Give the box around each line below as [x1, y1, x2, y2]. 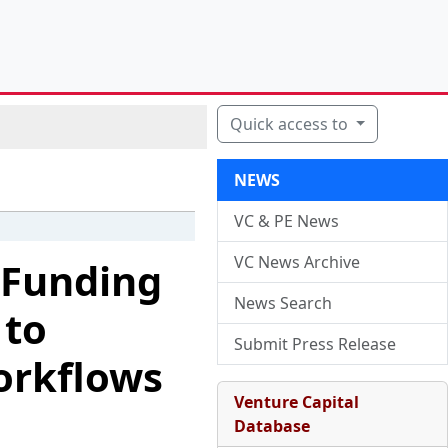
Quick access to [229, 113, 352, 135]
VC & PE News [233, 210, 339, 232]
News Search [233, 292, 332, 314]
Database [233, 415, 310, 437]
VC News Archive [233, 251, 360, 273]
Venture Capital [233, 391, 359, 413]
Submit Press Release [233, 333, 396, 355]
